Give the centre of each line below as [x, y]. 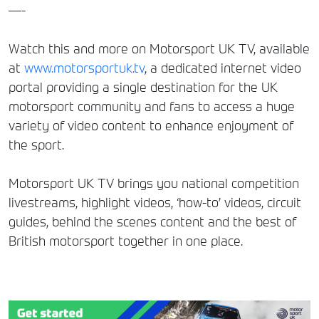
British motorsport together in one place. [126, 241]
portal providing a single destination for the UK [143, 87]
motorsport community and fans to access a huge [152, 106]
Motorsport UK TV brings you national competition [154, 183]
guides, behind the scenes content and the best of [152, 221]
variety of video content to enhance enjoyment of [151, 125]
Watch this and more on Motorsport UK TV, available [159, 48]
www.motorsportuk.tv [84, 68]
